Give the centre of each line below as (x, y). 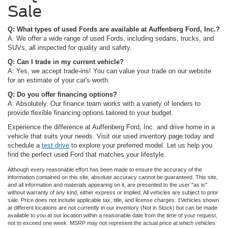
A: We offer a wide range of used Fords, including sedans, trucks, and (111, 38)
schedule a (25, 145)
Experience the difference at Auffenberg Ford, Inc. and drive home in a (111, 127)
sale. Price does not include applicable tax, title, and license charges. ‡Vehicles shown (113, 200)
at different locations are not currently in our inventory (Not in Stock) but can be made (112, 207)
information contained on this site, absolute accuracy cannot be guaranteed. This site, (113, 177)
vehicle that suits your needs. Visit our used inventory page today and (111, 136)
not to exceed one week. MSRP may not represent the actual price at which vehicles (111, 223)
